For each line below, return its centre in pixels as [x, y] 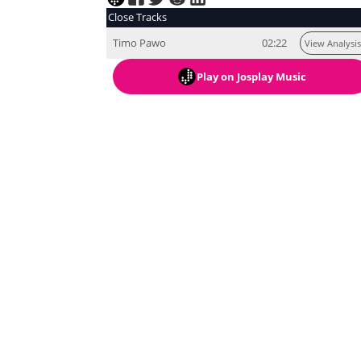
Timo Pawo [139, 43]
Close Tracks [137, 17]
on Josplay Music [262, 76]
